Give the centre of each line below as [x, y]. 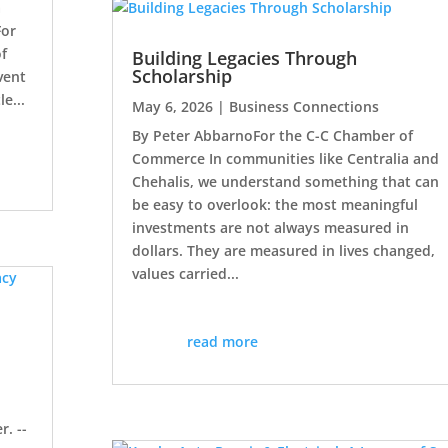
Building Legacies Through [244, 58]
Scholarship [181, 76]
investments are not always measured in [270, 228]
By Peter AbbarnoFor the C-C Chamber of [272, 136]
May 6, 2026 [172, 107]
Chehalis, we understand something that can [285, 182]
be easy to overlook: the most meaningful [274, 205]
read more [223, 342]
